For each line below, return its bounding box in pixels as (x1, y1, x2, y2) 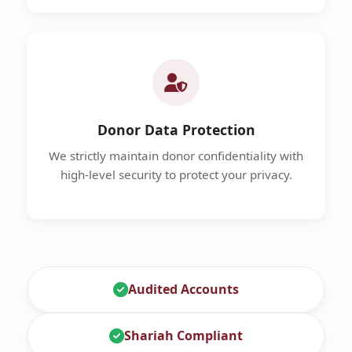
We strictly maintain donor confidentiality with (49, 147, 303, 163)
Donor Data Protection (97, 119, 255, 139)
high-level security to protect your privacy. (60, 166, 292, 182)
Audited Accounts (128, 280, 239, 298)
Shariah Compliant (124, 326, 243, 344)
